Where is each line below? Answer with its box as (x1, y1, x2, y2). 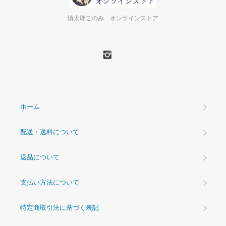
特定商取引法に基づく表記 (20, 205, 99, 212)
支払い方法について (20, 180, 79, 187)
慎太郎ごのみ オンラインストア (68, 15, 158, 22)
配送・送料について (20, 129, 79, 136)
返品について (20, 154, 60, 161)
